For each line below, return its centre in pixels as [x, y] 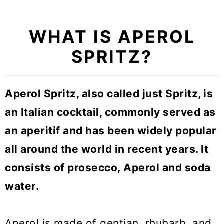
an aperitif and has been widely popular [111, 131]
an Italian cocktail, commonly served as [110, 112]
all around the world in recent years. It [107, 149]
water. [22, 186]
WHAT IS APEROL [112, 37]
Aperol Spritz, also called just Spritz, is [109, 94]
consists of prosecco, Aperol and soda [108, 168]
